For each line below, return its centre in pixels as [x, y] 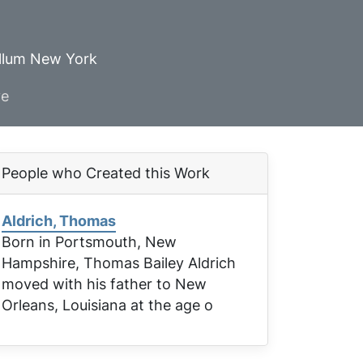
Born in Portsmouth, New [89, 242]
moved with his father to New [104, 284]
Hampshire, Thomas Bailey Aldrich [119, 263]
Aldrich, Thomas [59, 221]
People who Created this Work [106, 173]
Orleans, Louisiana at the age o [107, 305]
